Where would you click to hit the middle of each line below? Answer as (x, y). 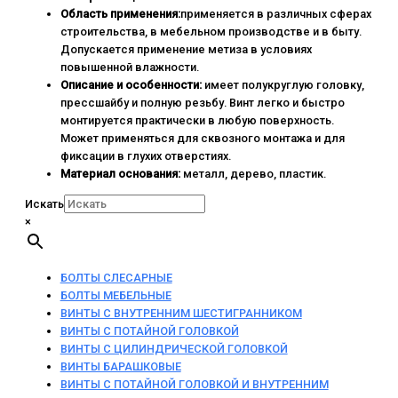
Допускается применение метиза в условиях (186, 50)
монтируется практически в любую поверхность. (197, 121)
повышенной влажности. (129, 68)
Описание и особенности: (131, 85)
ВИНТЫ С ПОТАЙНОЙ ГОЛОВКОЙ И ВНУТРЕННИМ (194, 384)
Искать (44, 204)
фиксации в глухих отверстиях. (145, 156)
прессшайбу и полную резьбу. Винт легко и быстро (202, 103)
